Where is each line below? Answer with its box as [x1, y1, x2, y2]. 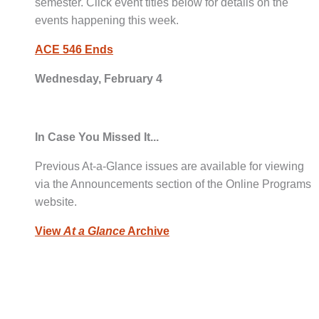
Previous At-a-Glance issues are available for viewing [34, 159, 304, 172]
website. [34, 195, 77, 208]
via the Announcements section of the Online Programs [34, 177, 311, 190]
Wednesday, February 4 [34, 72, 162, 85]
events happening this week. [34, 14, 179, 26]
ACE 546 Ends [34, 43, 113, 56]
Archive [125, 224, 169, 237]
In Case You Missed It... [34, 130, 159, 143]
